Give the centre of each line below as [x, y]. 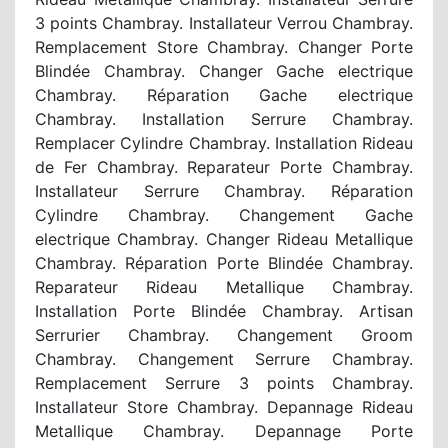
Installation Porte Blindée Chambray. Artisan [224, 311]
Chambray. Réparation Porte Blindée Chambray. [224, 263]
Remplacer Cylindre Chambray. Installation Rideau [224, 143]
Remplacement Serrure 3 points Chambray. [224, 383]
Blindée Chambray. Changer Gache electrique [224, 71]
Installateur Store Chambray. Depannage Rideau [224, 407]
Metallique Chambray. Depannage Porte [224, 431]
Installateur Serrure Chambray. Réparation [224, 191]
